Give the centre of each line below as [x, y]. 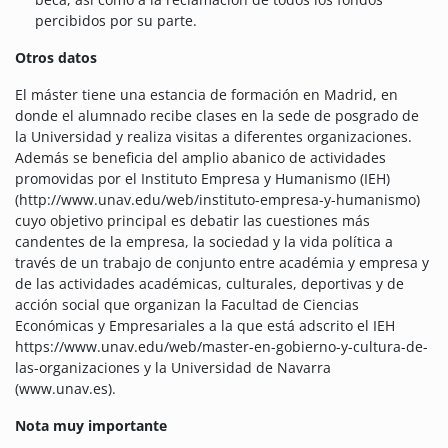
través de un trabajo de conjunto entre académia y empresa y [222, 263]
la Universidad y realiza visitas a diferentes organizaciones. [213, 137]
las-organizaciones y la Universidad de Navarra [173, 368]
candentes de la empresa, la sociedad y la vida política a [204, 242]
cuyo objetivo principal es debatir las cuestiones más [192, 221]
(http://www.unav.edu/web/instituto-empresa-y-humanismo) [217, 200]
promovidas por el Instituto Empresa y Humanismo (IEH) [202, 179]
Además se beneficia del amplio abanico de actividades [200, 158]
